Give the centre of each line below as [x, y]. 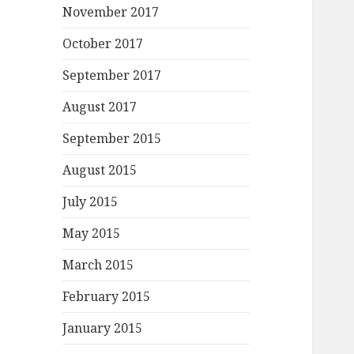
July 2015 [90, 202]
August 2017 [100, 107]
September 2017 [112, 75]
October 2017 [103, 44]
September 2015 [112, 139]
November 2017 [111, 12]
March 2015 [98, 265]
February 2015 [107, 297]
